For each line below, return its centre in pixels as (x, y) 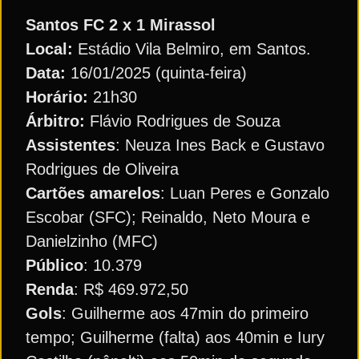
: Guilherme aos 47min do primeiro (185, 314)
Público (54, 266)
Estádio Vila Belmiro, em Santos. (194, 49)
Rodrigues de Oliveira (102, 169)
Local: (52, 49)
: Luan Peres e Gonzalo (245, 194)
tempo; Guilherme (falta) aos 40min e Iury (175, 338)
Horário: (57, 97)
